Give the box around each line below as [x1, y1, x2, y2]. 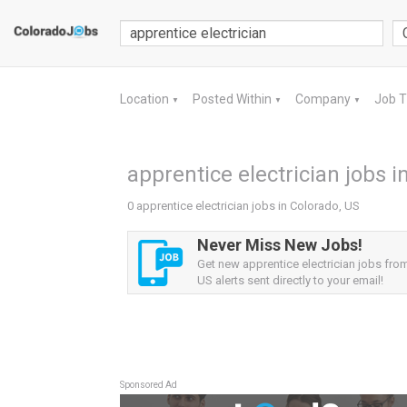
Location [120, 92, 172, 106]
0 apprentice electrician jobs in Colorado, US [127, 199, 360, 213]
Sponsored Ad [120, 380, 177, 390]
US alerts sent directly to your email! [197, 273, 383, 287]
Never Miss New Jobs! [197, 235, 362, 254]
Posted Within [193, 92, 274, 106]
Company [295, 92, 353, 106]
